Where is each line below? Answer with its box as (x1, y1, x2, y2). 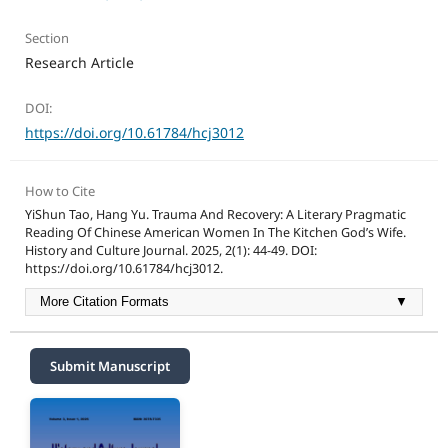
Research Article (24, 53, 134, 73)
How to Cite (24, 182, 95, 201)
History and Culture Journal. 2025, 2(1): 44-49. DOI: (24, 242, 317, 260)
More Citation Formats (39, 295, 169, 310)
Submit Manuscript (49, 357, 170, 376)
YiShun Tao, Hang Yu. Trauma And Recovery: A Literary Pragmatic (24, 206, 406, 224)
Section (24, 29, 69, 48)
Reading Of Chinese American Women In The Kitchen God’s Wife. (24, 224, 406, 242)
